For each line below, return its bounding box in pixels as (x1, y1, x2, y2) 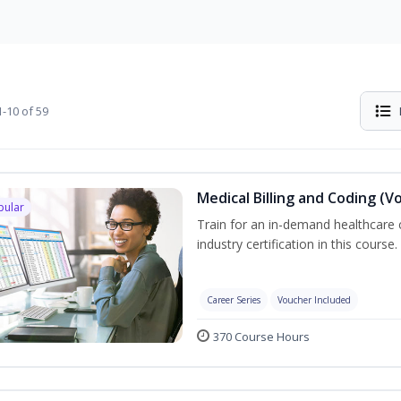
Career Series (206, 293, 260, 306)
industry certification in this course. (196, 235, 397, 252)
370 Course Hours (212, 328, 310, 345)
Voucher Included (277, 293, 351, 306)
